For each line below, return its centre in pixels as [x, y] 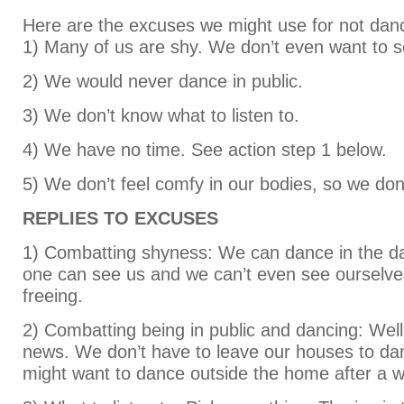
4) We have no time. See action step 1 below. [205, 150]
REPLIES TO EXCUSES [120, 218]
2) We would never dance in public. [163, 81]
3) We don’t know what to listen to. [161, 115]
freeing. [53, 296]
